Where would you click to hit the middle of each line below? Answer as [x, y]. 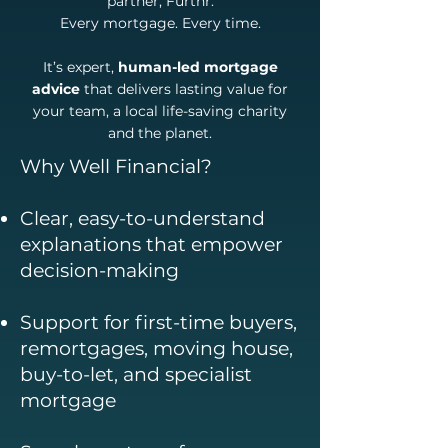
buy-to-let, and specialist [136, 374]
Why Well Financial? [116, 166]
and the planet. [160, 133]
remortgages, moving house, [156, 348]
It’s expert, [80, 67]
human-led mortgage [197, 67]
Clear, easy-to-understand [142, 218]
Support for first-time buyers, [158, 322]
